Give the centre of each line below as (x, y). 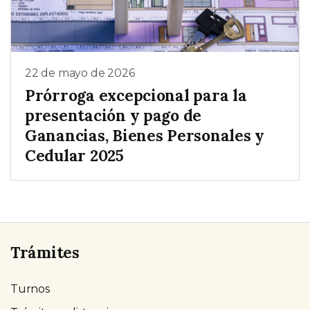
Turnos (30, 289)
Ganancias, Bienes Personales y (145, 135)
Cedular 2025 (74, 155)
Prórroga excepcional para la (136, 95)
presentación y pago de (113, 115)
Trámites (45, 252)
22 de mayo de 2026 (80, 73)
